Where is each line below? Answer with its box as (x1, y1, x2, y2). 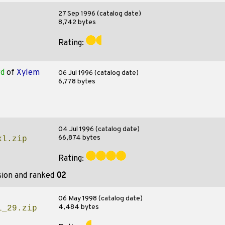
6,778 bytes (58, 77, 95, 86)
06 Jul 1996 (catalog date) (58, 69, 139, 77)
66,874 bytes (58, 134, 100, 142)
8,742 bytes (58, 18, 96, 27)
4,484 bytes (58, 203, 99, 211)
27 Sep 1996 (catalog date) (58, 10, 141, 18)
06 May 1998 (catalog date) (58, 194, 143, 203)
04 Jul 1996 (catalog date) (58, 125, 140, 134)
